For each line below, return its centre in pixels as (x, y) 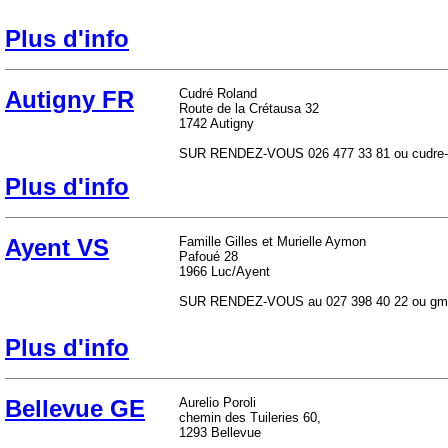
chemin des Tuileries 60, (250, 417)
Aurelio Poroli (217, 402)
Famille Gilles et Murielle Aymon (272, 241)
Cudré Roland (218, 93)
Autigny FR (69, 99)
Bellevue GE (75, 408)
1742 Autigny (216, 123)
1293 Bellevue (220, 432)
